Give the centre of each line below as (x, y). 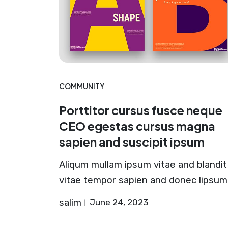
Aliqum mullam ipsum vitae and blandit (143, 165)
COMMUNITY (81, 86)
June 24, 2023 (119, 202)
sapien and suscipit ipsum (132, 141)
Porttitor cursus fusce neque (140, 110)
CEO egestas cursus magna (137, 126)
